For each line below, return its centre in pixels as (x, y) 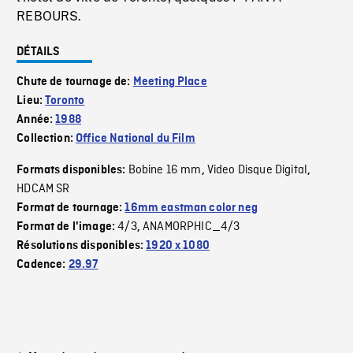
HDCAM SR (43, 190)
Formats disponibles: (72, 171)
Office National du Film (136, 139)
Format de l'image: (67, 227)
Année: (36, 120)
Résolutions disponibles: (82, 246)
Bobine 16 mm (165, 171)
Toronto (65, 101)
